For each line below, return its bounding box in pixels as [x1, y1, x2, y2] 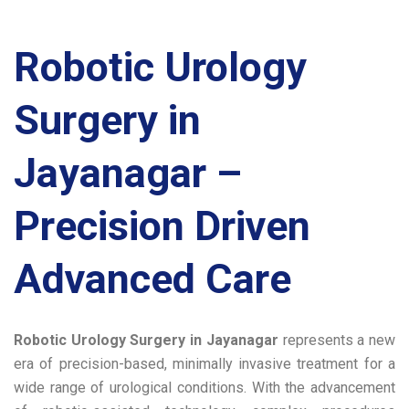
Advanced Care [14, 255, 291, 304]
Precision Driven [14, 202, 310, 251]
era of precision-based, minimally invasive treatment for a [14, 355, 395, 373]
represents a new [278, 331, 396, 350]
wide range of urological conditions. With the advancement [14, 379, 395, 397]
